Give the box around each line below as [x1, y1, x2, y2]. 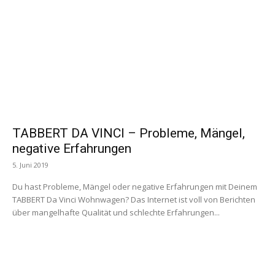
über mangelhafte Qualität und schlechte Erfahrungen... [12, 207, 220, 219]
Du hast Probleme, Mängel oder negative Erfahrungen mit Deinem [12, 181, 257, 193]
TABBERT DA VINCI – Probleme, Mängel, [12, 126, 245, 141]
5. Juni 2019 [12, 160, 48, 170]
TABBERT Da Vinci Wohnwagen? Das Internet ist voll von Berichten [12, 194, 255, 206]
